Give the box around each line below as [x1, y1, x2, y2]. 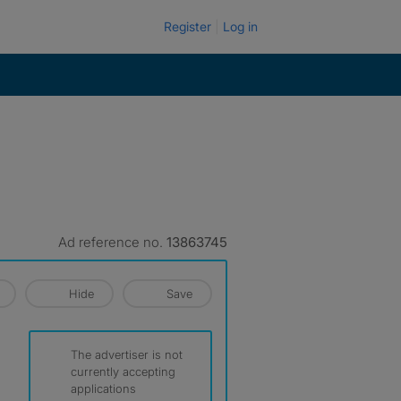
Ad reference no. [58, 234, 166, 251]
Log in [223, 19, 258, 34]
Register [164, 19, 211, 34]
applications [71, 381, 136, 396]
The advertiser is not [71, 347, 183, 362]
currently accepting [71, 364, 175, 379]
